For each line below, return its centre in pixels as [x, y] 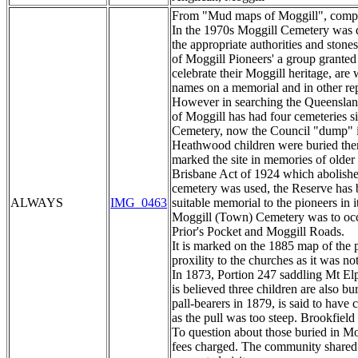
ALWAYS [37, 203]
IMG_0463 [139, 203]
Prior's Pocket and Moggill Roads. [258, 232]
